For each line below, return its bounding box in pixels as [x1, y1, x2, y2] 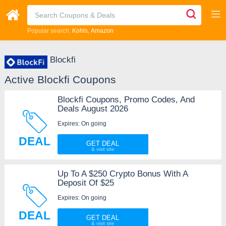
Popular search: [27, 27, 72, 34]
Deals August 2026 [57, 103, 128, 114]
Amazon [90, 27, 114, 34]
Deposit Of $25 [57, 178, 114, 188]
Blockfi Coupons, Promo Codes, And [57, 94, 195, 104]
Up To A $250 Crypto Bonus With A [57, 168, 188, 179]
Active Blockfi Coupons [4, 73, 116, 85]
